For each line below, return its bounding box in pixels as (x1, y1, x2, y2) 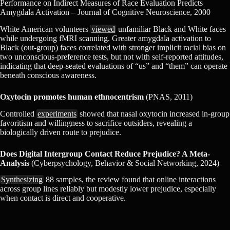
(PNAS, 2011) (144, 92, 193, 101)
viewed (91, 24, 115, 33)
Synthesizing (1, 175, 43, 184)
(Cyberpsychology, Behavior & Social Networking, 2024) (29, 158, 219, 167)
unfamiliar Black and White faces (116, 24, 226, 33)
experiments (37, 109, 76, 118)
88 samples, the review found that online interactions (44, 175, 216, 184)
